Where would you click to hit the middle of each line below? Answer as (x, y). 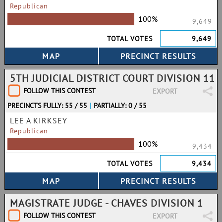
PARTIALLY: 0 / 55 (120, 106)
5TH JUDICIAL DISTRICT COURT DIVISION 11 (112, 78)
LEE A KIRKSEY (39, 120)
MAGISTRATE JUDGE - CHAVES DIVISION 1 (107, 203)
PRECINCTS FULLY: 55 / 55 (47, 106)
